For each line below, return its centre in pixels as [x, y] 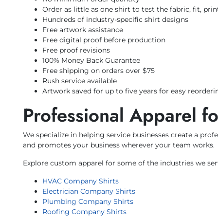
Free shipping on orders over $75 [99, 71]
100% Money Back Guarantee [91, 61]
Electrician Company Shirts [89, 191]
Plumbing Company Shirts [88, 202]
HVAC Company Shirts [81, 181]
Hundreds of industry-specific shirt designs [115, 20]
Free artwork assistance [83, 30]
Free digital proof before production [104, 40]
